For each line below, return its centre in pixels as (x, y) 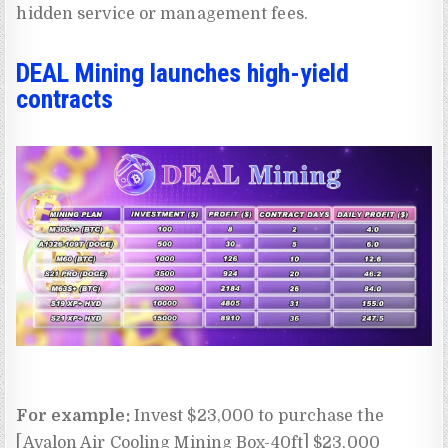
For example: (73, 416)
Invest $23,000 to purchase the (256, 416)
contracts (65, 98)
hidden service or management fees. (162, 13)
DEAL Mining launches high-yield (183, 72)
